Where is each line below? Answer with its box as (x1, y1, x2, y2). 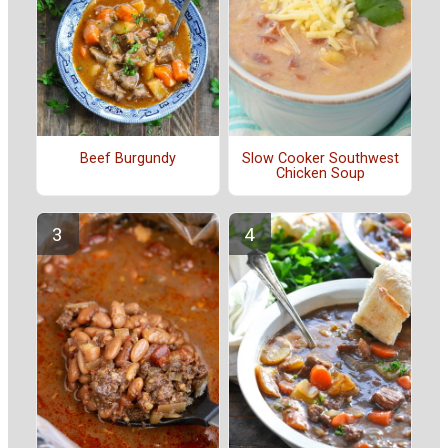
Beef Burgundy (80, 149, 176, 167)
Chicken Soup (275, 164, 365, 182)
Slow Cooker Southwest (241, 149, 399, 167)
